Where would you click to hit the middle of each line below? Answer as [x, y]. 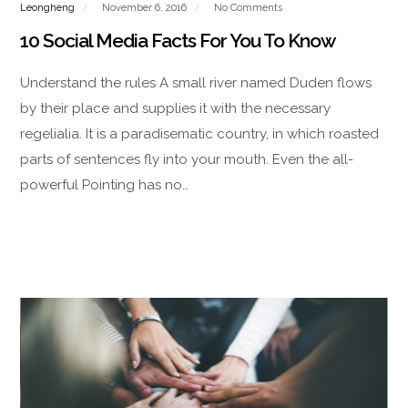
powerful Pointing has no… [105, 184]
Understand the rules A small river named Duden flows [196, 82]
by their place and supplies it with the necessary [176, 108]
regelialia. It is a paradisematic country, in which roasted [200, 133]
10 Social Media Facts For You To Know [178, 40]
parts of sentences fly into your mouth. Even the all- [187, 159]
